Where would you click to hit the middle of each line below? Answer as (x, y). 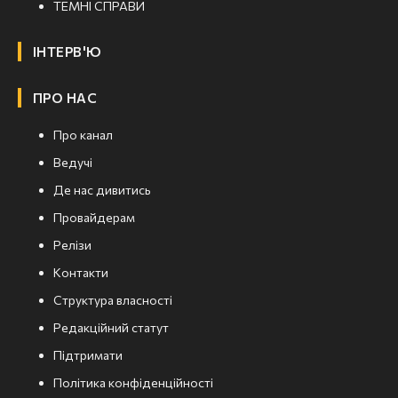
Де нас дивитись (102, 190)
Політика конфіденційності (133, 383)
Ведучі (73, 163)
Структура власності (113, 300)
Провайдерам (94, 218)
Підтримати (88, 355)
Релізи (72, 245)
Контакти (81, 273)
